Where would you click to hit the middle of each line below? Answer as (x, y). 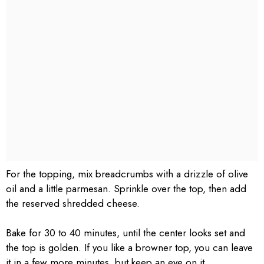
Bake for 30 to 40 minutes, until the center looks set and (126, 233)
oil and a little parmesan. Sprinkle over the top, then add (126, 188)
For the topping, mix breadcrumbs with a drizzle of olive (127, 174)
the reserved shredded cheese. (73, 203)
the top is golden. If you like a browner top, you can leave (129, 247)
